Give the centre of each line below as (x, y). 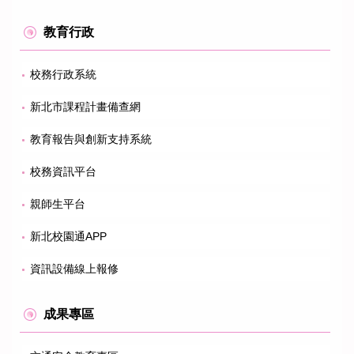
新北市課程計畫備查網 (85, 106)
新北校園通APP (68, 236)
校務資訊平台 (63, 171)
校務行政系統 (63, 74)
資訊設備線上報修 (74, 268)
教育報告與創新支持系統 (91, 139)
